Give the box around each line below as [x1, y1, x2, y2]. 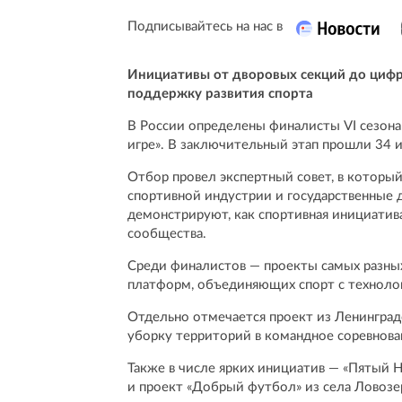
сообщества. [127, 227, 206, 241]
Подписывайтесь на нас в [127, 20, 283, 34]
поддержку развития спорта [127, 87, 313, 101]
